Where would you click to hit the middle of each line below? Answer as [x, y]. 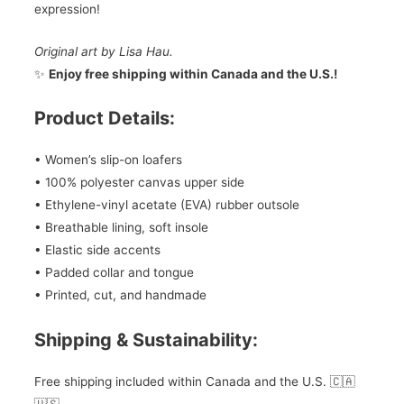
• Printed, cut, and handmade [120, 295]
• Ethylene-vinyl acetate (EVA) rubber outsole [166, 205]
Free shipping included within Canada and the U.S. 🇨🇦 [194, 382]
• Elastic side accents [97, 250]
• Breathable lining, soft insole [121, 228]
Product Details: [104, 119]
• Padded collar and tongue [114, 273]
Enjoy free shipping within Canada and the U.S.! [193, 73]
